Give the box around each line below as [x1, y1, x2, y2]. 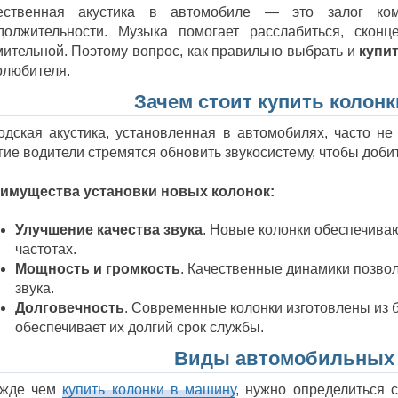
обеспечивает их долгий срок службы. [14, 320, 264, 336]
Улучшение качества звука [14, 222, 203, 238]
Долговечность [14, 300, 124, 316]
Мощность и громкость [14, 261, 180, 277]
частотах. [14, 242, 76, 258]
